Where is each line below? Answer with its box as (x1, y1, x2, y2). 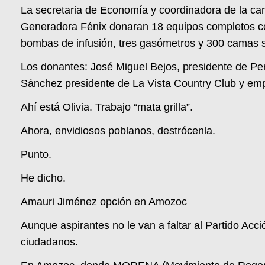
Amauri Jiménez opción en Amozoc (21, 196, 188, 208)
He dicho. (21, 172, 66, 185)
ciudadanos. (21, 236, 79, 248)
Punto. (21, 148, 52, 161)
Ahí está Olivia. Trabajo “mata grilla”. (21, 101, 193, 114)
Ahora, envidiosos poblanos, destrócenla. (21, 125, 216, 137)
